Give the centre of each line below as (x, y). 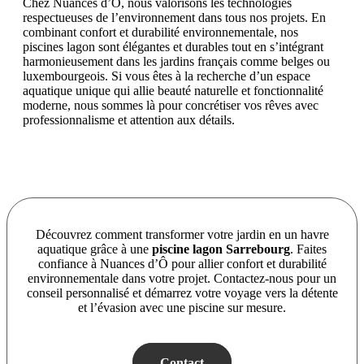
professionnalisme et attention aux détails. (129, 120)
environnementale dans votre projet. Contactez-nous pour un (182, 279)
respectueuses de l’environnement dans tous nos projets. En (174, 18)
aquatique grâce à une (95, 249)
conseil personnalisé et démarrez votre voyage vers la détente (182, 293)
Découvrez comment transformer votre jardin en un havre (182, 235)
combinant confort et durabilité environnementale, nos (160, 32)
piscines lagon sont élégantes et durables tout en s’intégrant (173, 47)
